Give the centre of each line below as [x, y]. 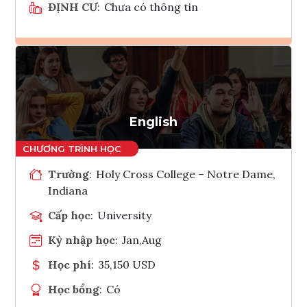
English [153, 122]
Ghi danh [171, 67]
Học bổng [74, 289]
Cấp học [69, 215]
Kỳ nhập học [82, 240]
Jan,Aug [142, 240]
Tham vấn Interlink [189, 101]
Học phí [70, 264]
